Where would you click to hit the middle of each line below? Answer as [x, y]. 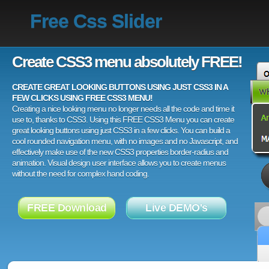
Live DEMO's [177, 208]
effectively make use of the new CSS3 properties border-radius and [120, 152]
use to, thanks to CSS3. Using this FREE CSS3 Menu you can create [123, 119]
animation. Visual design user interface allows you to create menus [119, 163]
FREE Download [67, 208]
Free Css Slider [96, 21]
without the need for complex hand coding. [80, 174]
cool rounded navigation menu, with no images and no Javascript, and [125, 141]
